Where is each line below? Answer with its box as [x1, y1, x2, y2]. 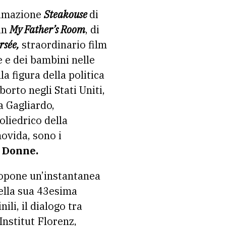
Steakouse [44, 8, 87, 21]
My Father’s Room [10, 23, 85, 36]
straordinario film [19, 38, 107, 51]
